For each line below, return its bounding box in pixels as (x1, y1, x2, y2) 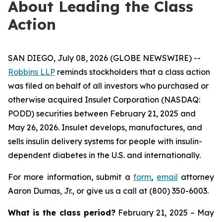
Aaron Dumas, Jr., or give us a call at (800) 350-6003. (8, 186, 209, 196)
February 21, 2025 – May (115, 208, 215, 218)
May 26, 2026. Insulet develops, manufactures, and (8, 122, 202, 132)
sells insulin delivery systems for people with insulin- (8, 136, 202, 146)
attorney (177, 172, 215, 182)
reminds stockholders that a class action (55, 67, 210, 77)
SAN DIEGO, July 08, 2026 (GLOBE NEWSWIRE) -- (8, 53, 201, 63)
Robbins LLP (8, 67, 55, 77)
